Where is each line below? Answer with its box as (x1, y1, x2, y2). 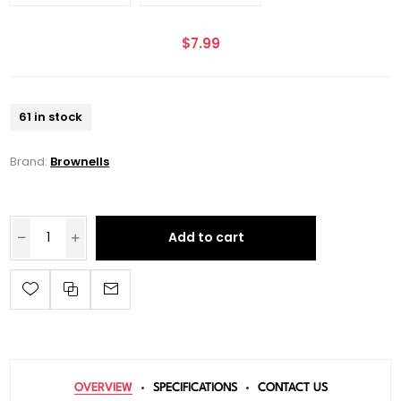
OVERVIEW (73, 381, 132, 394)
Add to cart (167, 228, 244, 247)
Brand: (10, 152, 48, 170)
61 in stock (19, 107, 83, 125)
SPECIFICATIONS (152, 381, 237, 394)
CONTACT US (257, 381, 328, 394)
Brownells (50, 152, 110, 170)
